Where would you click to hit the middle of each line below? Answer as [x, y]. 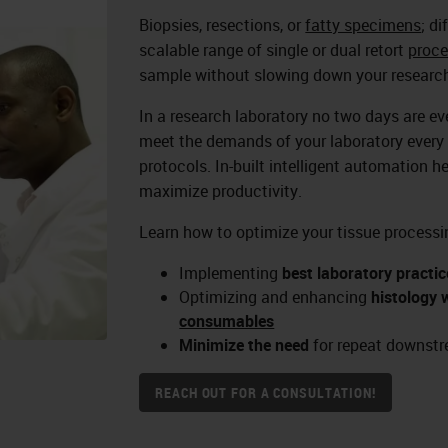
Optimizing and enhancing [275, 296]
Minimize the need [244, 344]
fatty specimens [363, 24]
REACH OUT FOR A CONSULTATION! [265, 392]
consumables [227, 320]
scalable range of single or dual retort [274, 49]
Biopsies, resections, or [222, 24]
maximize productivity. [221, 190]
